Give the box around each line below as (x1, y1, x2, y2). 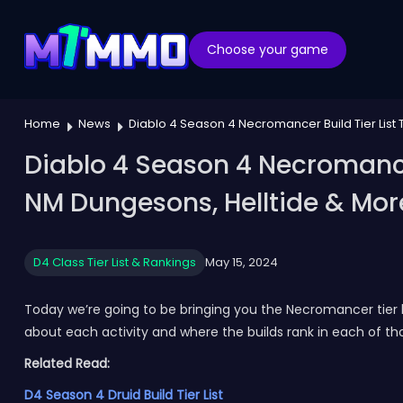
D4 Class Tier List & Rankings (32, 254, 196, 271)
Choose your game (206, 40, 328, 58)
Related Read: (23, 354, 113, 372)
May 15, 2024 (204, 254, 278, 271)
